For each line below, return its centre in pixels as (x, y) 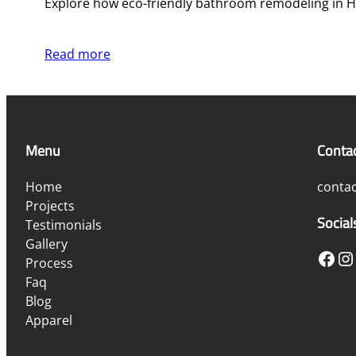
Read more (77, 54)
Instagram (344, 257)
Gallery (46, 244)
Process (49, 263)
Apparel (49, 320)
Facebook (321, 257)
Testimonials (64, 224)
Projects (50, 205)
